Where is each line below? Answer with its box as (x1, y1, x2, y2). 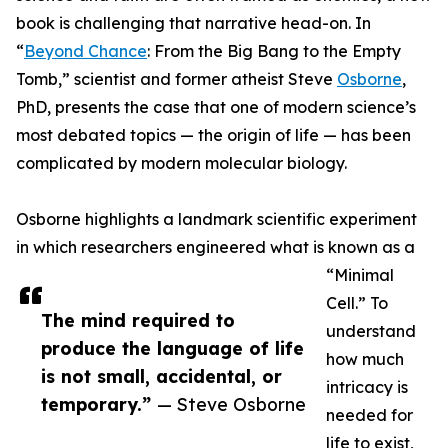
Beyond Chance (24, 41, 147, 61)
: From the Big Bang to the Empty (147, 41, 401, 61)
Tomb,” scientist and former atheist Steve (16, 69, 337, 89)
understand (326, 321, 416, 341)
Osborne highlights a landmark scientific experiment (16, 209, 417, 229)
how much (326, 349, 404, 369)
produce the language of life (41, 337, 304, 359)
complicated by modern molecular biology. (16, 153, 347, 173)
